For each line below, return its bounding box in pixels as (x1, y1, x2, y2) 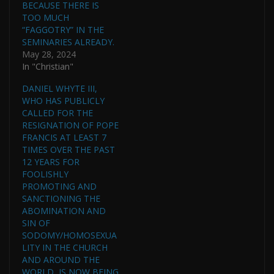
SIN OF (22, 217, 50, 229)
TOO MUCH (22, 11, 69, 23)
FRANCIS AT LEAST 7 (22, 131, 106, 143)
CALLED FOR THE (22, 106, 93, 119)
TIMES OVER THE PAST (22, 143, 115, 155)
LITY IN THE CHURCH (22, 241, 108, 253)
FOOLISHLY (22, 168, 68, 180)
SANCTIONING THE (22, 192, 100, 204)
